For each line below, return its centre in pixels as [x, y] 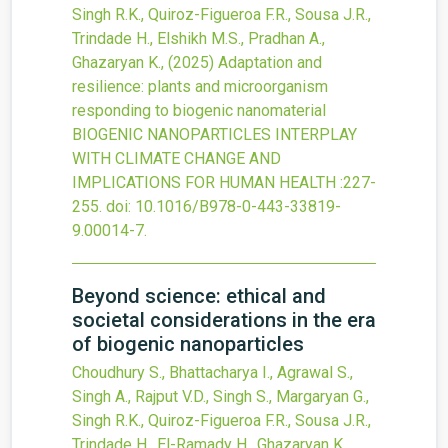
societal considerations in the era [224, 320]
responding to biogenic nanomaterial [199, 110]
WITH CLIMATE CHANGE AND [176, 158]
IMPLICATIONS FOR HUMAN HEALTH [204, 182]
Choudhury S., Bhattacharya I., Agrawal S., [212, 372]
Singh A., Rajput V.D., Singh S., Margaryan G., [220, 396]
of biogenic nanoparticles [188, 344]
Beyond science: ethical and [199, 296]
